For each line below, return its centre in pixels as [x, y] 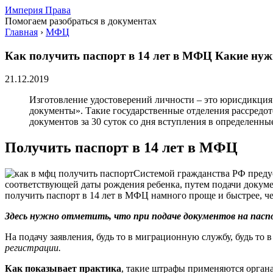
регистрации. [33, 248]
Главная [21, 32]
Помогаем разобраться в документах [81, 21]
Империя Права [38, 10]
